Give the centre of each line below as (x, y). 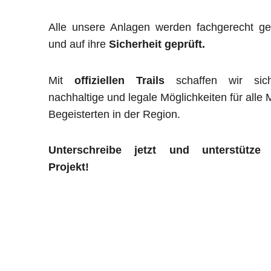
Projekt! (69, 167)
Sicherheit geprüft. (157, 44)
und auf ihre (79, 44)
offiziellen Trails (120, 80)
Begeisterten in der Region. (114, 114)
